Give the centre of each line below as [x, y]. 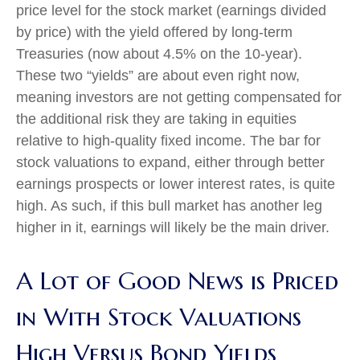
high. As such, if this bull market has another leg [169, 206]
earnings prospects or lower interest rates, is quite [176, 184]
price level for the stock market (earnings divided [171, 11]
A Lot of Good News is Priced [177, 281]
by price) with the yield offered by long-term [154, 33]
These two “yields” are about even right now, [158, 76]
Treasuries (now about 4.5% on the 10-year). [159, 54]
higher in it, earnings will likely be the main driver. [173, 228]
